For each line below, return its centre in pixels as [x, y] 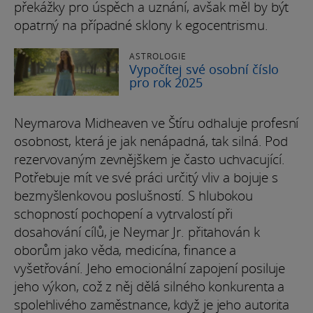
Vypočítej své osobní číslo [204, 70]
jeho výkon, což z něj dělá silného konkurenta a [150, 286]
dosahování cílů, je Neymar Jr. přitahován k [137, 232]
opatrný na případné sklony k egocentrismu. [141, 26]
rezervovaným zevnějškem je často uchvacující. [150, 159]
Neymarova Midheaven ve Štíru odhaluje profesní [156, 123]
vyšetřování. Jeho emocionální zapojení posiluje [150, 268]
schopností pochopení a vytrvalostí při [124, 213]
